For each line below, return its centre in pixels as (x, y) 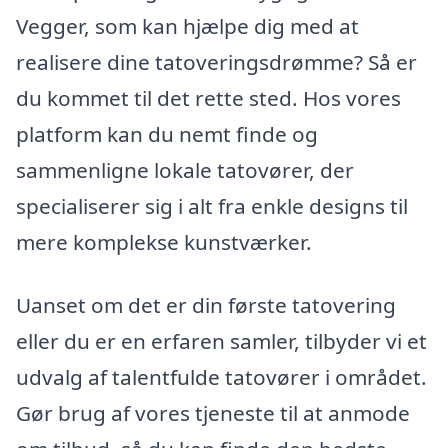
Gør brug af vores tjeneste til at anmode (213, 413)
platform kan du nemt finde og (167, 133)
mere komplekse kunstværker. (164, 241)
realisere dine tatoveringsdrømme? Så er (216, 61)
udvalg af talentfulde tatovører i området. (221, 377)
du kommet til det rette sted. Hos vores (208, 97)
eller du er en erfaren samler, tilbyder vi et (221, 341)
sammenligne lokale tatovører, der (185, 169)
